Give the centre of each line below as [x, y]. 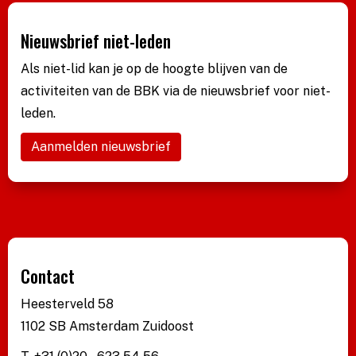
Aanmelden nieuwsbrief [101, 147]
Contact [48, 276]
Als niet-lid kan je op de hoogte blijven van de [154, 69]
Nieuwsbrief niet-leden [96, 41]
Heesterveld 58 [67, 304]
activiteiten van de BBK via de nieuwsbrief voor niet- [176, 91]
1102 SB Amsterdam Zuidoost [107, 327]
